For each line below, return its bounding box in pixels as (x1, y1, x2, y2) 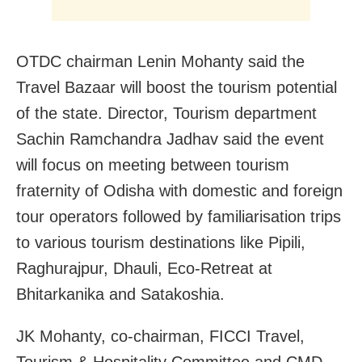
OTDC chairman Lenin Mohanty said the (16, 53, 305, 71)
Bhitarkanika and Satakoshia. (16, 285, 225, 304)
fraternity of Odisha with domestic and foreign (16, 182, 343, 200)
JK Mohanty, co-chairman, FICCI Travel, (16, 327, 305, 346)
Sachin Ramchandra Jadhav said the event (16, 130, 324, 149)
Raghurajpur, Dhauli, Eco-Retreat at (16, 259, 272, 278)
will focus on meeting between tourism (16, 156, 289, 175)
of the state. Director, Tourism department (16, 104, 317, 123)
